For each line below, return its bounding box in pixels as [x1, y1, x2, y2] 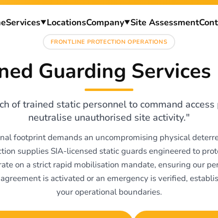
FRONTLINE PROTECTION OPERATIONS [50, 38, 168, 46]
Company [86, 16, 124, 28]
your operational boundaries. [56, 186, 162, 198]
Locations [46, 16, 86, 28]
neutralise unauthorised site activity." [28, 111, 190, 124]
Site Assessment [130, 16, 199, 28]
